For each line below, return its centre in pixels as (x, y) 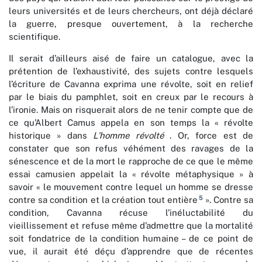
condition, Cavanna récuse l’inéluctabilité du (131, 213)
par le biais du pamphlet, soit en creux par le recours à (131, 97)
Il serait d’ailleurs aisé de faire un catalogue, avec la (131, 58)
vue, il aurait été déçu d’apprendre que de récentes (131, 251)
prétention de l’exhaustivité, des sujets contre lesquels (131, 71)
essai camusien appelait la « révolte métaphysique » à (131, 174)
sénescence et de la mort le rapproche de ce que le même (131, 161)
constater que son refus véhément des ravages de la (131, 149)
